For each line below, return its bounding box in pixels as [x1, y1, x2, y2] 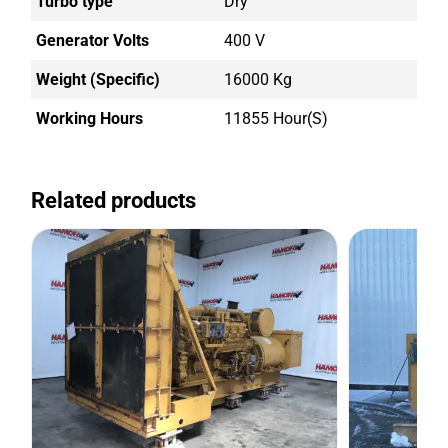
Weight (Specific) [36, 70, 161, 90]
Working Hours [36, 109, 144, 129]
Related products [31, 188, 197, 214]
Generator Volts [36, 31, 150, 51]
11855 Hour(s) [224, 109, 328, 129]
